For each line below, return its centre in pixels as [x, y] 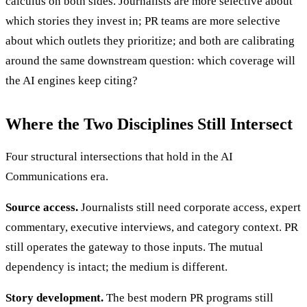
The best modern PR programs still [188, 298]
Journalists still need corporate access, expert [189, 208]
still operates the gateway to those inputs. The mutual [134, 247]
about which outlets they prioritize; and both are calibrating [150, 41]
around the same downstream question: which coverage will [150, 61]
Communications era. [57, 177]
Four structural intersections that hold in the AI [119, 157]
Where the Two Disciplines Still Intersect [149, 124]
